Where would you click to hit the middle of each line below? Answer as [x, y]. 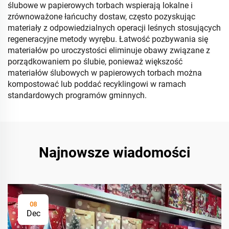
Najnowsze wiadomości [114, 153]
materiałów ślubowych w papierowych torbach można [105, 73]
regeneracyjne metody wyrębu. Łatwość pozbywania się [108, 39]
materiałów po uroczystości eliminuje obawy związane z [109, 50]
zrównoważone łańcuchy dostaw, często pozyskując [101, 17]
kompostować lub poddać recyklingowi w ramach [97, 84]
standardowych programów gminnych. [77, 95]
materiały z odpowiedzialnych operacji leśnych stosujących [114, 28]
